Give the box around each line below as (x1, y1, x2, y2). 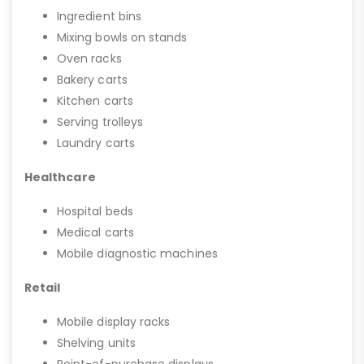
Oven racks (57, 50, 122, 67)
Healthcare (24, 169, 96, 185)
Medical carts (57, 224, 134, 240)
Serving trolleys (57, 114, 144, 130)
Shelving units (57, 335, 136, 351)
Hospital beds (57, 203, 133, 219)
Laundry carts (57, 135, 135, 151)
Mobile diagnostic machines (57, 245, 218, 262)
